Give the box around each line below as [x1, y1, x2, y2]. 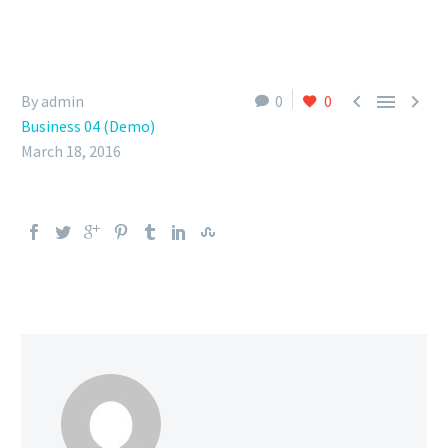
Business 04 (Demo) [21, 116, 155, 136]
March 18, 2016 [21, 141, 121, 161]
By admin [21, 91, 84, 111]
